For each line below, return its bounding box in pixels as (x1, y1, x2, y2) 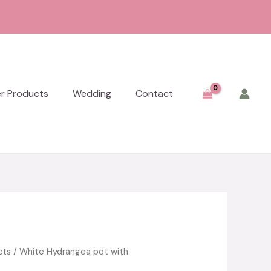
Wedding (73, 87, 112, 100)
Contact (135, 87, 174, 100)
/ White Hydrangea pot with (11, 246, 129, 258)
